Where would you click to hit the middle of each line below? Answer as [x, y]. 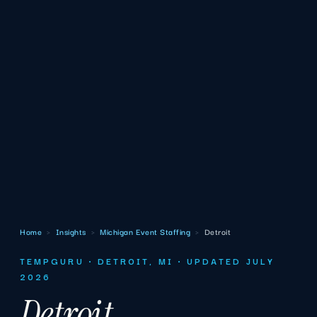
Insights [71, 231]
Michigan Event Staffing [145, 231]
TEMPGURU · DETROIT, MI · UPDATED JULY [147, 260]
